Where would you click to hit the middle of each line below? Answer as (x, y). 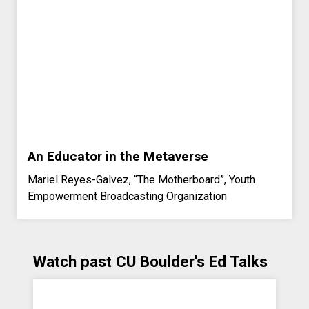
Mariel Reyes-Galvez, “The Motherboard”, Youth (141, 179)
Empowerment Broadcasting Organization (127, 196)
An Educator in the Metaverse (118, 156)
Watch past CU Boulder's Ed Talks (150, 261)
